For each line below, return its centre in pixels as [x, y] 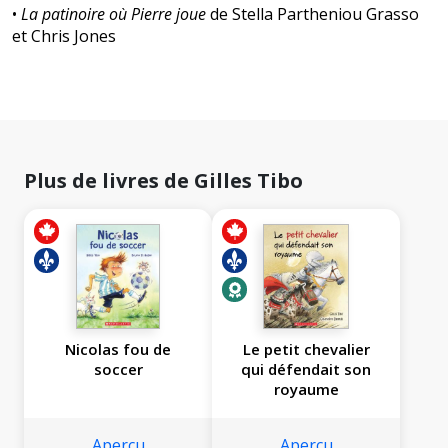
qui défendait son [306, 369]
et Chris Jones [64, 36]
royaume [306, 389]
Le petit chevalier [306, 349]
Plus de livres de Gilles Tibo [163, 181]
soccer [118, 369]
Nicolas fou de [118, 349]
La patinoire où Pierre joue [113, 14]
